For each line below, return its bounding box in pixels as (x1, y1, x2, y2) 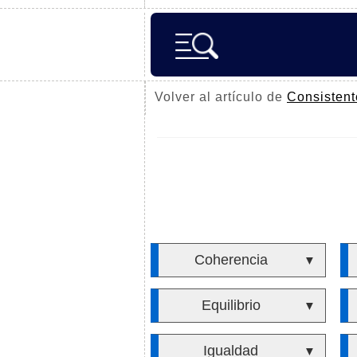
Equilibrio (201, 297, 261, 313)
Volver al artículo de (155, 90, 287, 104)
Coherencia (194, 252, 268, 268)
